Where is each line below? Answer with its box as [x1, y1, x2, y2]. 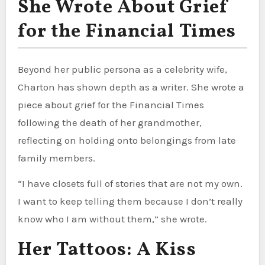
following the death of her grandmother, [17, 116, 202, 128]
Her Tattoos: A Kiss [17, 237, 196, 263]
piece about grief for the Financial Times [17, 98, 204, 111]
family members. [17, 151, 95, 164]
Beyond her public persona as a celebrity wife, [17, 63, 227, 75]
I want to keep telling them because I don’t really [17, 195, 243, 207]
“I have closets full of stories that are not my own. [17, 177, 243, 189]
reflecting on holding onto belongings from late [17, 134, 236, 146]
